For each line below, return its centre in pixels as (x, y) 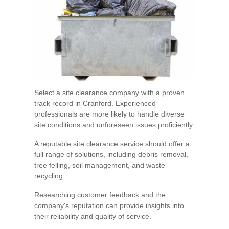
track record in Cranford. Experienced (95, 104)
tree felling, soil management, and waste (100, 165)
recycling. (50, 176)
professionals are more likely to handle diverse (109, 114)
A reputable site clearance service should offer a (112, 144)
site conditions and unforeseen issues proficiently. (114, 125)
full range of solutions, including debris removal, (111, 155)
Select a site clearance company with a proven (109, 93)
